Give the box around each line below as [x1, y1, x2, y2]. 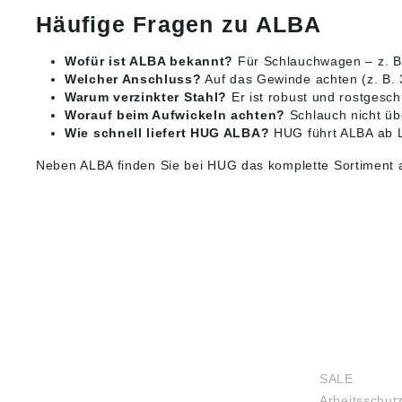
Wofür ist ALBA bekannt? [65, 54, 234, 69]
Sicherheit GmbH [18, 359, 131, 374]
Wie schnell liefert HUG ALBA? [65, 126, 270, 141]
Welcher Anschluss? [65, 72, 202, 87]
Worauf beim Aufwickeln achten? [65, 108, 285, 123]
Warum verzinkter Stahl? [65, 90, 228, 105]
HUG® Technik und [18, 341, 145, 356]
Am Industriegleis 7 [18, 377, 139, 392]
